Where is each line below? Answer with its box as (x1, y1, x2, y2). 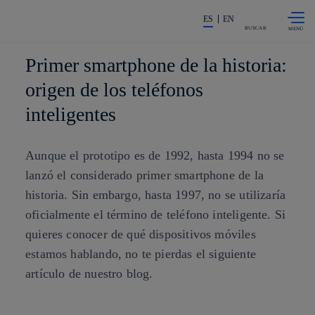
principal (116, 22, 151, 32)
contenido (116, 14, 155, 24)
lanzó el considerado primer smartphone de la (25, 168, 264, 182)
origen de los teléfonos (25, 79, 203, 101)
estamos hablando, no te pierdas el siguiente (25, 247, 256, 261)
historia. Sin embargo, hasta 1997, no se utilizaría (25, 188, 286, 202)
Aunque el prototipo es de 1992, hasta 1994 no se (25, 148, 285, 162)
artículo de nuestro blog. (25, 266, 153, 281)
